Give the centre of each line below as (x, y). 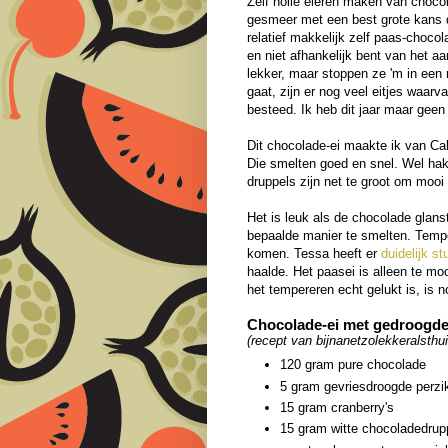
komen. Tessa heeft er (314, 253)
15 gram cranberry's (337, 407)
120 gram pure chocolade (355, 365)
